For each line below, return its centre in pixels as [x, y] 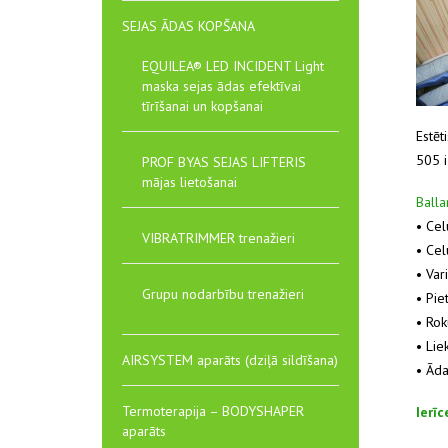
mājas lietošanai [189, 182]
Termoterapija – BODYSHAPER [213, 411]
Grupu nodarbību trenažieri [223, 294]
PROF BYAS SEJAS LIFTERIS [224, 162]
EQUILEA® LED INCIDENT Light [233, 66]
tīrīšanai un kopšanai [202, 106]
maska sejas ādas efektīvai [221, 86]
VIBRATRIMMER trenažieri [218, 238]
